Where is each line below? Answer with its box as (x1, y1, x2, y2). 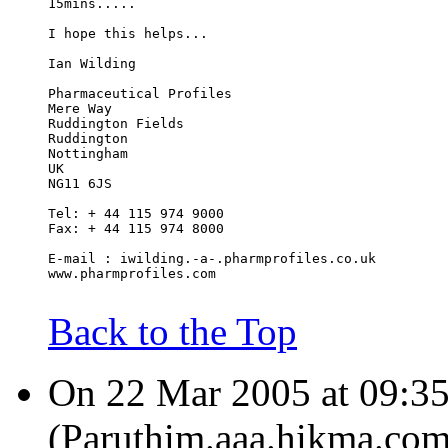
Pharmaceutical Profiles (48, 86, 232, 102)
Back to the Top (48, 310, 297, 354)
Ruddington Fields (48, 116, 184, 132)
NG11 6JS (48, 176, 112, 192)
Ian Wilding (48, 56, 136, 72)
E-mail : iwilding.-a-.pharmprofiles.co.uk (48, 251, 376, 267)
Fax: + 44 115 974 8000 (48, 221, 224, 237)
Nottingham (48, 146, 128, 162)
